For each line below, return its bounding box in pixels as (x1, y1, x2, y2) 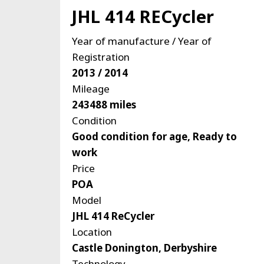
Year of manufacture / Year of (72, 34, 212, 48)
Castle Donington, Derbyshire (72, 241, 217, 255)
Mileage (72, 82, 110, 96)
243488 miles (72, 98, 136, 112)
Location (72, 225, 112, 239)
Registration (72, 50, 130, 64)
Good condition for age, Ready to (72, 130, 237, 144)
